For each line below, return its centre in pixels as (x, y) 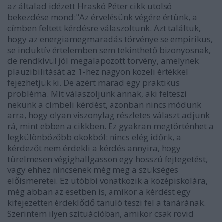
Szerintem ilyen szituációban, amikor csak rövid (101, 214)
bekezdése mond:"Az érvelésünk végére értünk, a (102, 17)
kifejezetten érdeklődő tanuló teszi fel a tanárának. (107, 203)
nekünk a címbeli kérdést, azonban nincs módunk (104, 105)
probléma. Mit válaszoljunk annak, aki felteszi (97, 94)
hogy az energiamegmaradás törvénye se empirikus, (110, 39)
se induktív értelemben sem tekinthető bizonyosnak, (109, 50)
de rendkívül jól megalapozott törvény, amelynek (103, 61)
